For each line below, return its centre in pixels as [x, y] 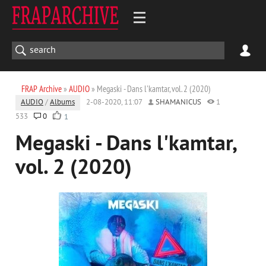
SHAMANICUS [178, 103]
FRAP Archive [42, 89]
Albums [62, 103]
